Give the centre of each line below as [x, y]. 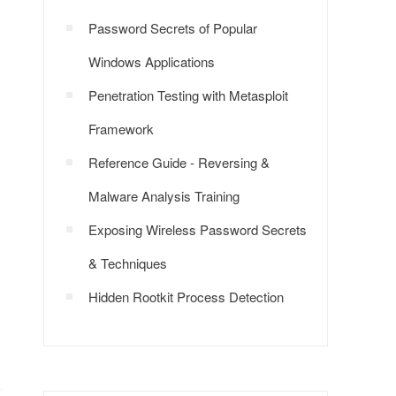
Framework [121, 129]
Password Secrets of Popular [173, 28]
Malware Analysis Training [164, 196]
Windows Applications [152, 61]
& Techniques [128, 263]
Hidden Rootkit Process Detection [186, 297]
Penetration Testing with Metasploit [188, 95]
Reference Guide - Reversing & [179, 162]
